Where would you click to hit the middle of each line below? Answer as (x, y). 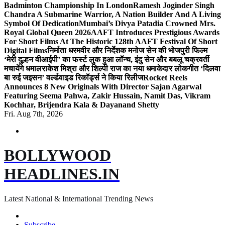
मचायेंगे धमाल (23, 69)
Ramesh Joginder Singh (174, 5)
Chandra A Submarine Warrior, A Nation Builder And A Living (113, 14)
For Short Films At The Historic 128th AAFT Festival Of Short (111, 41)
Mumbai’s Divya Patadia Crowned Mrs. (147, 23)
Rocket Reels (165, 78)
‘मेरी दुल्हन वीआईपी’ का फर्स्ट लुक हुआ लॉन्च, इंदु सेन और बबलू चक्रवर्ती (107, 60)
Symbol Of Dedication (41, 23)
